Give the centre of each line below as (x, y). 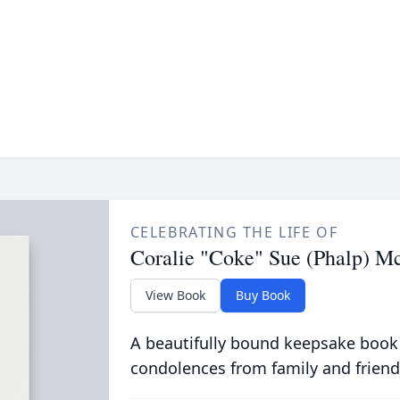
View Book (175, 295)
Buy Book (262, 295)
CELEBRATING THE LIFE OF (234, 232)
